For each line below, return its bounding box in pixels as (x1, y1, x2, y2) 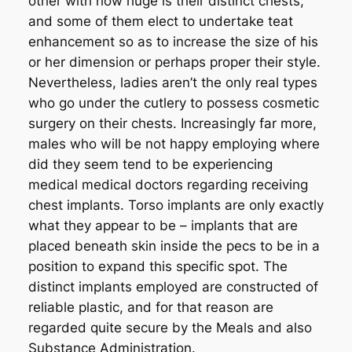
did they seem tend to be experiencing (27, 156, 273, 172)
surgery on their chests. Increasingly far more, (27, 115, 317, 131)
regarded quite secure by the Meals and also (27, 319, 312, 335)
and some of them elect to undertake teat (27, 13, 293, 29)
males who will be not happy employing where (27, 135, 320, 152)
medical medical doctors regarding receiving (27, 176, 308, 192)
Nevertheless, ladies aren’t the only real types (27, 74, 317, 90)
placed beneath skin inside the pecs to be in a (27, 237, 320, 254)
